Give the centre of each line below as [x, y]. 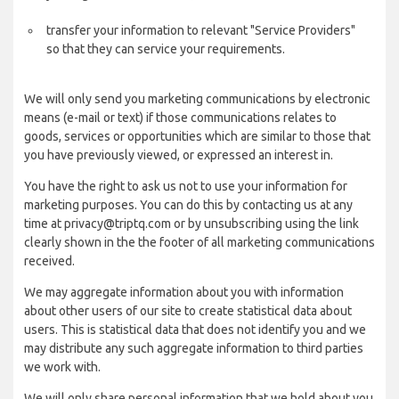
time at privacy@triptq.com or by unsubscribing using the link [191, 224]
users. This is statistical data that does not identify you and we [195, 330]
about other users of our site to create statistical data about [188, 311]
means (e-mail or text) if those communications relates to [180, 118]
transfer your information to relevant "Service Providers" [201, 30]
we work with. [62, 367]
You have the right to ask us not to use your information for [186, 186]
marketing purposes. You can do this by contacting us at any [188, 205]
